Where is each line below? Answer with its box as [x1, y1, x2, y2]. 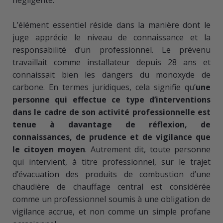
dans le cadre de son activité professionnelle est [12, 106, 211, 117]
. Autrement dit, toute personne [85, 143, 211, 155]
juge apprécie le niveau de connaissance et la [12, 31, 211, 43]
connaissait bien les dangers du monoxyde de [12, 69, 211, 80]
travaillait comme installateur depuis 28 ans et [12, 56, 211, 68]
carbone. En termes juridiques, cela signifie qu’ [12, 81, 196, 93]
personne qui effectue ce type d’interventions [12, 94, 211, 105]
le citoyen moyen [12, 143, 85, 155]
